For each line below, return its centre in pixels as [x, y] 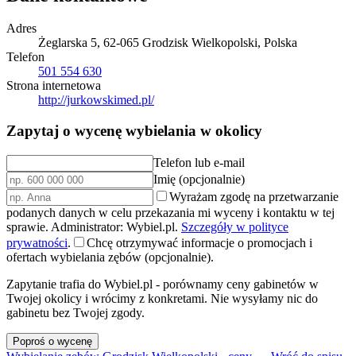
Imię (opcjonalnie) [199, 179]
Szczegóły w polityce [235, 226]
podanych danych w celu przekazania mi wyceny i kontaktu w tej [170, 212]
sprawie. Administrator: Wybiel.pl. [92, 226]
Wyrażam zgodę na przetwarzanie [254, 196]
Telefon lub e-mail [199, 162]
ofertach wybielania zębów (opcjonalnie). [110, 257]
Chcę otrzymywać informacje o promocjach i [199, 242]
